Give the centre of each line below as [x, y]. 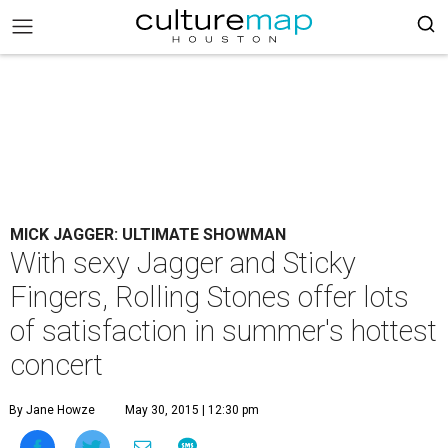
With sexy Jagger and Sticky [183, 263]
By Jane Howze [52, 410]
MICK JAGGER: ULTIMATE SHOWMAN [148, 234]
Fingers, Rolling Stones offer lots [209, 297]
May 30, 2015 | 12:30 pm [192, 410]
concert [56, 365]
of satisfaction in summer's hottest [223, 331]
